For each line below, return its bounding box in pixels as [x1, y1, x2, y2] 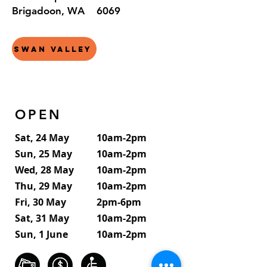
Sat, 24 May [15, 131, 69, 144]
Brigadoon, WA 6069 [12, 5, 120, 17]
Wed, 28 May [15, 163, 74, 176]
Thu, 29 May [15, 179, 72, 193]
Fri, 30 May [15, 195, 66, 209]
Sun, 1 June [15, 228, 68, 241]
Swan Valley [14, 44, 92, 54]
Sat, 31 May [15, 212, 69, 225]
